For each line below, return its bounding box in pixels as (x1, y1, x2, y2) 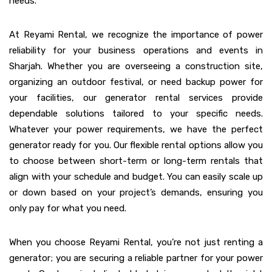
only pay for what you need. (9, 203, 126, 214)
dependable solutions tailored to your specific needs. (9, 108, 263, 120)
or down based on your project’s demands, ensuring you (9, 187, 263, 199)
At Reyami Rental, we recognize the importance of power (9, 29, 263, 41)
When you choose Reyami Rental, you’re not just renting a (9, 237, 263, 248)
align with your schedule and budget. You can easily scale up (9, 171, 263, 183)
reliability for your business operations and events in (9, 45, 263, 56)
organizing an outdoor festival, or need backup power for (9, 76, 263, 88)
